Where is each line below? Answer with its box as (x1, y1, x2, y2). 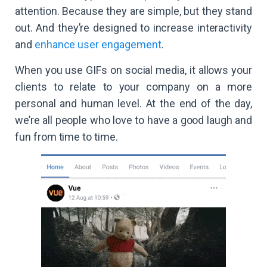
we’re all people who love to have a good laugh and (15, 114, 252, 127)
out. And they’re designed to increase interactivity (15, 21, 252, 35)
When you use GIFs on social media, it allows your (15, 64, 252, 77)
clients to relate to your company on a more (15, 80, 252, 94)
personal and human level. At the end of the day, (15, 97, 252, 110)
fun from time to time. (15, 131, 118, 144)
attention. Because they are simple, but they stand (15, 5, 252, 18)
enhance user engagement (34, 38, 162, 51)
